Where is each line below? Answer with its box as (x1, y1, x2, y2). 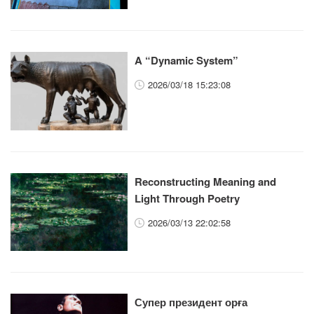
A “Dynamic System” (135, 53, 239, 69)
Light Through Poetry (135, 190, 240, 206)
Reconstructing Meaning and (135, 173, 277, 189)
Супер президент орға (135, 294, 248, 310)
